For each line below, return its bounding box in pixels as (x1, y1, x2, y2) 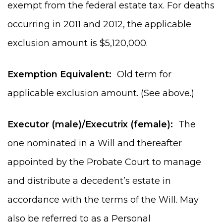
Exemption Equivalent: (7, 68, 111, 80)
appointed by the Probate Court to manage (7, 156, 201, 167)
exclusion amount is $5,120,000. (7, 37, 148, 49)
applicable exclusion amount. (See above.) (7, 87, 194, 99)
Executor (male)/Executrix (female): (7, 118, 173, 130)
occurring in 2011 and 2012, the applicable (7, 18, 191, 30)
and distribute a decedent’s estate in (7, 175, 171, 186)
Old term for (111, 68, 171, 80)
